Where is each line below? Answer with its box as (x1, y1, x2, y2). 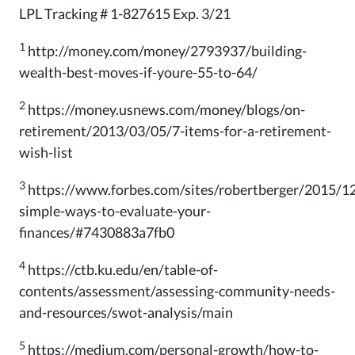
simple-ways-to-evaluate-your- (19, 201, 211, 219)
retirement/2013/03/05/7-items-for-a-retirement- (19, 121, 331, 139)
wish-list (19, 143, 73, 161)
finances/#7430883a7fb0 (19, 223, 174, 241)
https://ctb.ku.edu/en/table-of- (28, 260, 218, 278)
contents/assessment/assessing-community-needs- (19, 281, 335, 300)
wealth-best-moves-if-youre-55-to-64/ (19, 63, 258, 81)
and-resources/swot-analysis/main (19, 303, 233, 321)
